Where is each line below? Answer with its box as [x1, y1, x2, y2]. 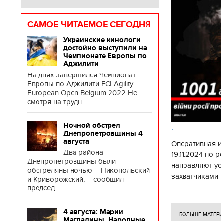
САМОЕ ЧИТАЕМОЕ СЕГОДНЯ [27, 19, 151, 29]
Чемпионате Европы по [63, 52, 147, 60]
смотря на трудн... [27, 97, 86, 106]
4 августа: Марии [63, 208, 123, 216]
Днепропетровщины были [27, 157, 116, 166]
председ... [27, 184, 59, 192]
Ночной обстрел [63, 121, 120, 129]
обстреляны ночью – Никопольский [27, 166, 150, 175]
